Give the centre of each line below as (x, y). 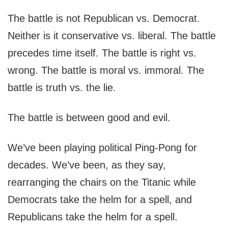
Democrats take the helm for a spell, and (100, 200)
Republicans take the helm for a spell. (93, 217)
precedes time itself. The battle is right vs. (102, 53)
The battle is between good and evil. (89, 118)
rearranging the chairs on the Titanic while (102, 182)
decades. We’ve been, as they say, (87, 165)
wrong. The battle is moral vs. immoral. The (106, 70)
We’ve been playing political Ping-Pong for (102, 148)
